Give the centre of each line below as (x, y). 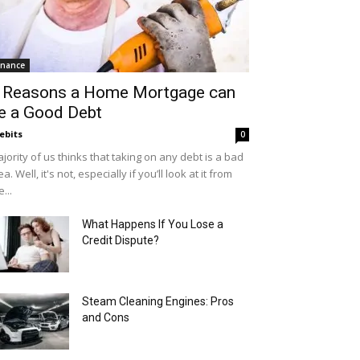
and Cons (106, 317)
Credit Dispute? (121, 240)
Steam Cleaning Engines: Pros (158, 301)
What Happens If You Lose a (153, 224)
